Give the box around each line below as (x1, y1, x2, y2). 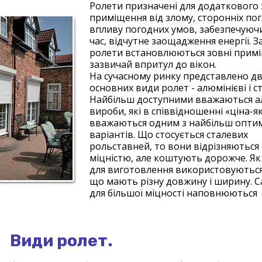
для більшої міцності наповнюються (89, 187, 257, 199)
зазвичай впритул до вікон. (89, 58, 216, 71)
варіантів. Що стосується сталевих (89, 128, 248, 141)
